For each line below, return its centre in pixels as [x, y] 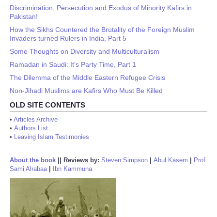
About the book [33, 160]
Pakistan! [24, 16]
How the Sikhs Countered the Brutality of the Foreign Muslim [102, 30]
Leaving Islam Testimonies [52, 137]
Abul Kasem [171, 160]
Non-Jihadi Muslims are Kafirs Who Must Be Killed [86, 91]
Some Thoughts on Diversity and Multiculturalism [85, 51]
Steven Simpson [124, 160]
